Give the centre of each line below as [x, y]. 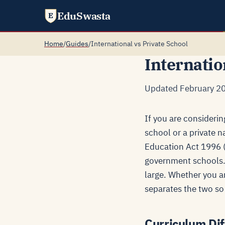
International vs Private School [139, 44]
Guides [77, 44]
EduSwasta [84, 16]
